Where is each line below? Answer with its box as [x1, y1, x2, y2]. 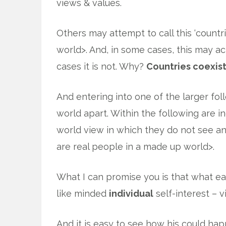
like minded [56, 188, 109, 199]
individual [109, 188, 153, 199]
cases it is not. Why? [56, 61, 146, 72]
